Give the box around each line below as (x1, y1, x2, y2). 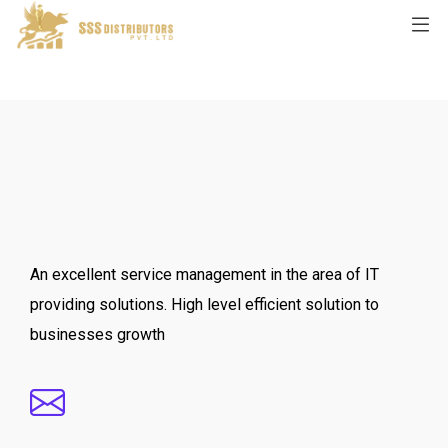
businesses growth (30, 325, 165, 345)
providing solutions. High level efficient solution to (30, 295, 379, 315)
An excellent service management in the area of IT (30, 265, 379, 285)
